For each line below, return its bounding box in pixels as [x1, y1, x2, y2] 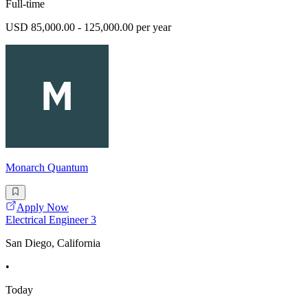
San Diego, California [5, 237, 100, 250]
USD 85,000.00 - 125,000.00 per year [5, 21, 171, 33]
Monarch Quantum [5, 161, 88, 173]
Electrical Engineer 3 [5, 214, 96, 226]
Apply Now [16, 201, 69, 214]
